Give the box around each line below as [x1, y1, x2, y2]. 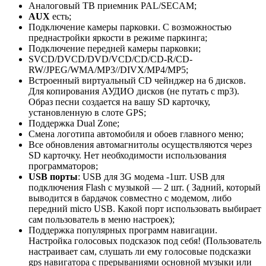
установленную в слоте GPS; [28, 107, 146, 118]
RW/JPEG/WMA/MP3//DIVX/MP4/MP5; [28, 65, 188, 75]
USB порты [28, 172, 78, 182]
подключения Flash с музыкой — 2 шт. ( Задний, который [28, 182, 261, 193]
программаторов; [28, 161, 98, 172]
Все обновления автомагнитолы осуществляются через [28, 140, 252, 150]
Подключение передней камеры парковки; [28, 43, 201, 54]
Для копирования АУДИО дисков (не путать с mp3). [28, 86, 239, 97]
